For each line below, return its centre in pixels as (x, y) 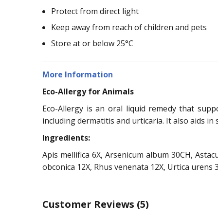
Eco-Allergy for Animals (88, 91)
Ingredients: (66, 137)
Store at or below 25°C (92, 43)
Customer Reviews (90, 204)
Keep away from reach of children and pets (129, 27)
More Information (78, 74)
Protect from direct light (95, 11)
